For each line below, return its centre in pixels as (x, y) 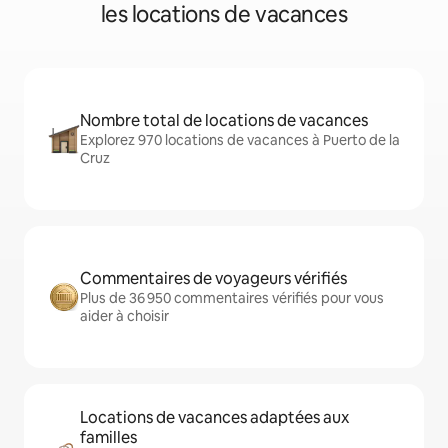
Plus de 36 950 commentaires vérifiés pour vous (232, 298)
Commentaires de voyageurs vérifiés (213, 278)
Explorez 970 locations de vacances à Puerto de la (240, 140)
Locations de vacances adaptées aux (214, 417)
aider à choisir (124, 316)
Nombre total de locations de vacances (224, 120)
